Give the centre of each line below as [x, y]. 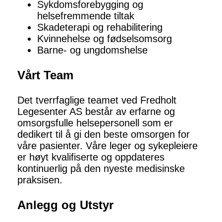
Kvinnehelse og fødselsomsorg [105, 39]
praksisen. [40, 180]
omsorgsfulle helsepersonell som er [95, 123]
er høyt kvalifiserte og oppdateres [91, 157]
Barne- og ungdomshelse [92, 50]
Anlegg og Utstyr [65, 205]
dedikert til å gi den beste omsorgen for [104, 135]
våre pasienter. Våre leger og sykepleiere [108, 146]
